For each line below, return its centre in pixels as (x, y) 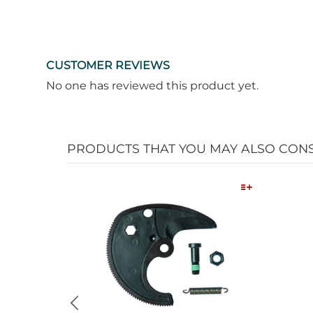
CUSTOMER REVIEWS (108, 66)
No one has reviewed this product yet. (152, 86)
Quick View (167, 256)
